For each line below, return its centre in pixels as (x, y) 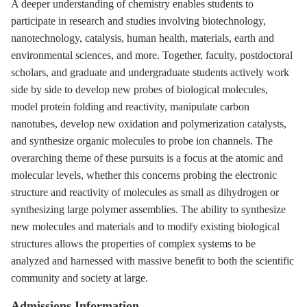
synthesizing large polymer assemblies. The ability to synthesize (148, 209)
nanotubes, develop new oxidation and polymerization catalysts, (149, 124)
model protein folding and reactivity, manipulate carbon (130, 107)
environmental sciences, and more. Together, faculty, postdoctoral (152, 55)
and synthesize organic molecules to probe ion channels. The (142, 141)
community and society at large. (79, 278)
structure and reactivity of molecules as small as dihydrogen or (145, 192)
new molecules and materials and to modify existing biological (145, 226)
